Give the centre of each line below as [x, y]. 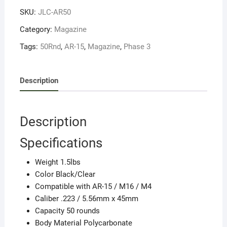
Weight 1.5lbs [58, 162]
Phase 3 [137, 47]
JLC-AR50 [54, 12]
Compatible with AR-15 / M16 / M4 [93, 187]
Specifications [61, 143]
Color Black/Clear [65, 175]
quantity [33, 17]
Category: [37, 30]
